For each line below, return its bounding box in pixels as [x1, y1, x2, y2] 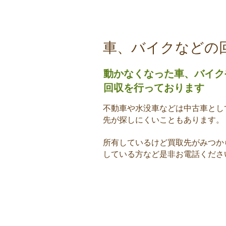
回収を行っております [103, 81, 204, 94]
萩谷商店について [101, 4, 165, 15]
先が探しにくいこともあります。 [103, 114, 224, 125]
